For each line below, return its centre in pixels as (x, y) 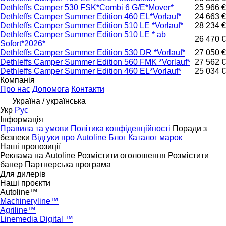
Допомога (51, 89)
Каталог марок (155, 138)
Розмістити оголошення (122, 156)
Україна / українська (49, 101)
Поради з (190, 129)
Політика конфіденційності (121, 129)
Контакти (88, 89)
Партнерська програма (68, 165)
